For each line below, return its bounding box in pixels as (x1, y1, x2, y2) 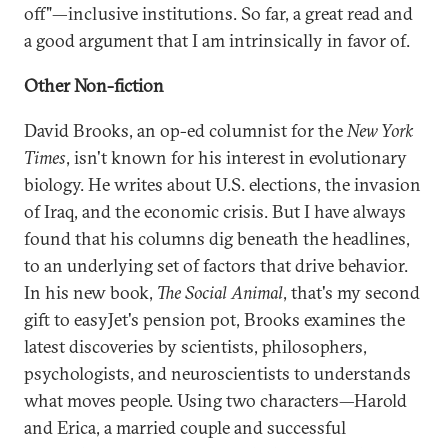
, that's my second (283, 281, 420, 304)
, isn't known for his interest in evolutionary (66, 146, 407, 169)
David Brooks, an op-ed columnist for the (24, 119, 347, 142)
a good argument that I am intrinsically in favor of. (24, 29, 410, 52)
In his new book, (24, 281, 157, 304)
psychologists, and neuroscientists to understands (24, 362, 411, 385)
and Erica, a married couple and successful (24, 416, 346, 439)
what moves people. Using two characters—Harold (24, 389, 407, 412)
